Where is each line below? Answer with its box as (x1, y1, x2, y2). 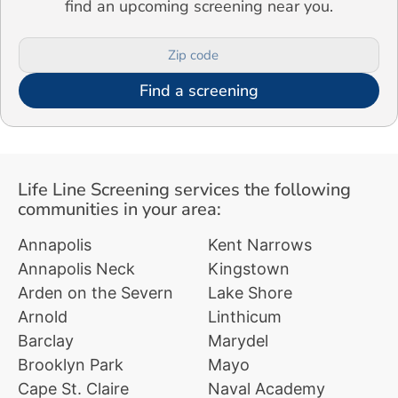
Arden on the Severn (18, 283, 173, 303)
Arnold (18, 307, 68, 327)
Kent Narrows (208, 235, 312, 255)
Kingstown (208, 259, 290, 279)
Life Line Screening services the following (18, 178, 351, 203)
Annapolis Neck (18, 259, 135, 279)
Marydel (208, 331, 268, 351)
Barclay (18, 331, 74, 351)
